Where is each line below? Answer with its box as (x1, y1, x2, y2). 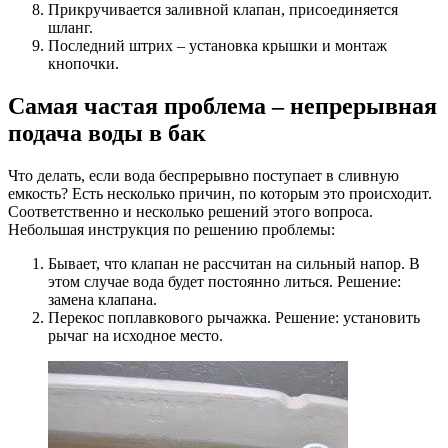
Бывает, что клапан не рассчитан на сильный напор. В (48, 255, 420, 273)
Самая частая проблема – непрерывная (8, 93, 437, 120)
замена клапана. (48, 291, 157, 309)
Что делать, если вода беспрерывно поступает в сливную (8, 167, 399, 185)
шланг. (48, 19, 93, 37)
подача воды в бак (8, 120, 206, 147)
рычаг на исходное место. (48, 327, 223, 345)
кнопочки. (48, 55, 119, 73)
